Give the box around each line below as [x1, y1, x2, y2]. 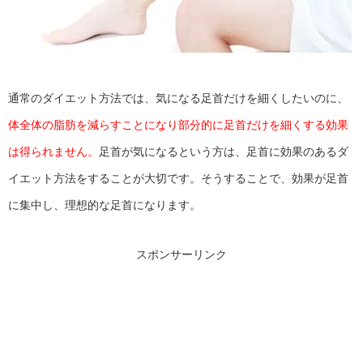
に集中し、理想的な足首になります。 [8, 199, 201, 212]
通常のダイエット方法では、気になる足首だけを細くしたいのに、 [8, 92, 348, 105]
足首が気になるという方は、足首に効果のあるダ [99, 145, 348, 159]
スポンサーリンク [136, 248, 227, 262]
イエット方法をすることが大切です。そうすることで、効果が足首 [8, 172, 348, 186]
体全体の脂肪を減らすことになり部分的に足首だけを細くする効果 [8, 118, 348, 132]
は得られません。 [8, 145, 99, 159]
